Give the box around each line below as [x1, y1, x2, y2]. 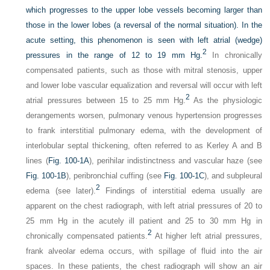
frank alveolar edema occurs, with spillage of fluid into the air [26, 246, 262, 256]
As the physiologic [189, 96, 262, 105]
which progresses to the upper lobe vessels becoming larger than [26, 5, 262, 14]
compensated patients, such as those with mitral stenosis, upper [26, 66, 262, 75]
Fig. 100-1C [163, 171, 204, 180]
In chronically [207, 51, 262, 60]
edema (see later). [26, 186, 96, 195]
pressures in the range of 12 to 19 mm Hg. [26, 51, 202, 60]
